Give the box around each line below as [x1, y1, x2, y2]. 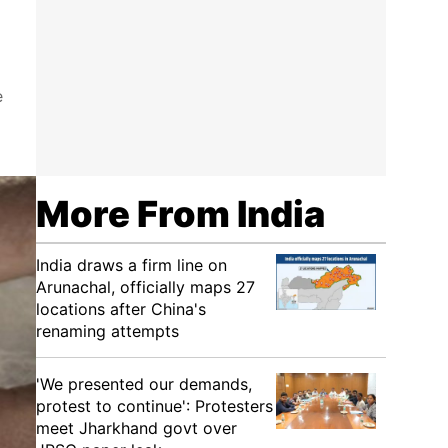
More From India [36, 192, 325, 236]
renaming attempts [36, 321, 179, 341]
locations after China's [36, 299, 206, 319]
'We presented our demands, [36, 374, 252, 394]
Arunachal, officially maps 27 [36, 277, 255, 297]
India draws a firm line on [36, 255, 227, 275]
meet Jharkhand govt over [36, 418, 237, 438]
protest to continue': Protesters [36, 396, 273, 416]
